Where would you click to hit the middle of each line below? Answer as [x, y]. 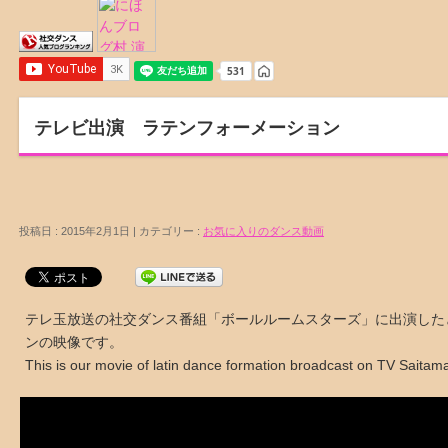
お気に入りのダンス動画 [263, 231]
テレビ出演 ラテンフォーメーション [187, 128]
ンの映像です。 [74, 342]
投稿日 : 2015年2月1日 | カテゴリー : [111, 231]
